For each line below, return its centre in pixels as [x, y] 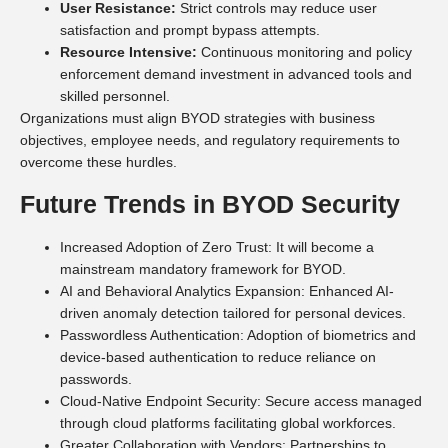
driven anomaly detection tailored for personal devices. [233, 312]
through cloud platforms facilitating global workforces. [228, 422]
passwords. [96, 378]
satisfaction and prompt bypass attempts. [190, 30]
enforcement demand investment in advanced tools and [236, 74]
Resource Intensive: [128, 52]
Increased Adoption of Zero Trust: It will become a [217, 246]
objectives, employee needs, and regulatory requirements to [210, 140]
